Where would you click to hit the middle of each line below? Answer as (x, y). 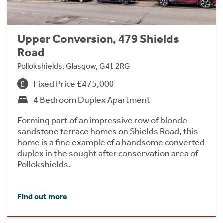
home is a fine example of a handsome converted (111, 142)
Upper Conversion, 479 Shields (98, 39)
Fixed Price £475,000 (74, 83)
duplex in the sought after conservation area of (108, 153)
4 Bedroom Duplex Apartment (92, 99)
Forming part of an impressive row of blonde (102, 120)
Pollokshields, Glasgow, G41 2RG (74, 66)
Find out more (42, 197)
